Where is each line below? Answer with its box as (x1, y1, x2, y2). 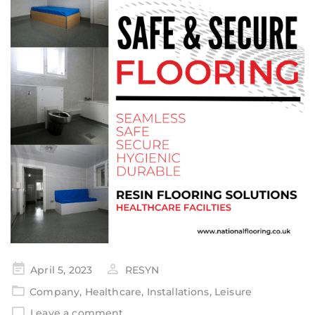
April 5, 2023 (30, 264, 93, 276)
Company (30, 285, 80, 298)
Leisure (214, 285, 252, 298)
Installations (146, 285, 210, 298)
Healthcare (84, 285, 142, 298)
